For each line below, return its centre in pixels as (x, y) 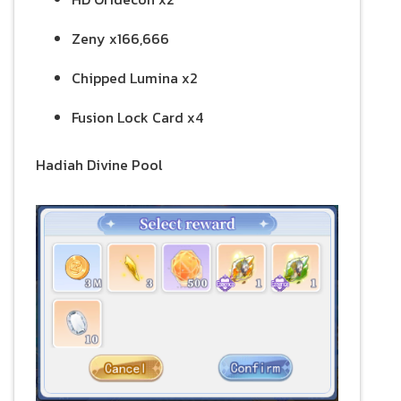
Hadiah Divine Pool (99, 165)
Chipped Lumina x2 (135, 78)
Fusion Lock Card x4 (137, 118)
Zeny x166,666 (120, 39)
